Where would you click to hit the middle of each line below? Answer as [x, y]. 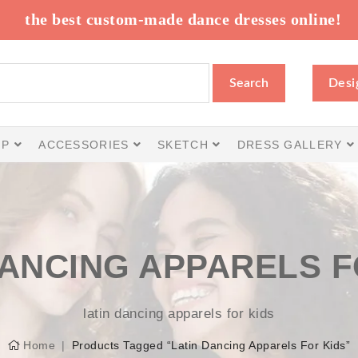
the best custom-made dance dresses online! [183, 19]
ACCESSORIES [86, 144]
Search [249, 83]
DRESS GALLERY [292, 144]
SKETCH [185, 144]
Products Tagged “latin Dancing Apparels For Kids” [211, 345]
